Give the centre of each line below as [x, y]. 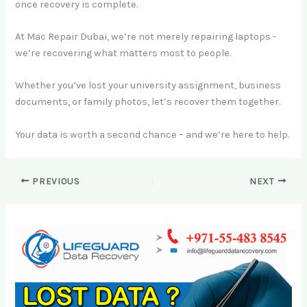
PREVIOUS [55, 181]
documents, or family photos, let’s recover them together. [148, 102]
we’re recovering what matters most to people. [123, 53]
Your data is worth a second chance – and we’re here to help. [152, 134]
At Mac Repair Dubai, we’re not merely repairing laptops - [146, 37]
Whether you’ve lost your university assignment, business [148, 86]
